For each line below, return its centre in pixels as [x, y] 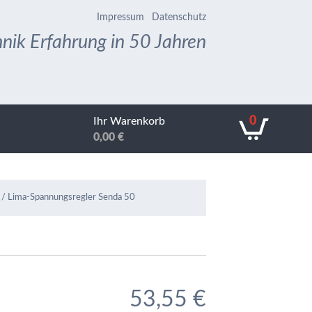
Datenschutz [179, 17]
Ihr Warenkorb [130, 121]
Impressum [120, 17]
